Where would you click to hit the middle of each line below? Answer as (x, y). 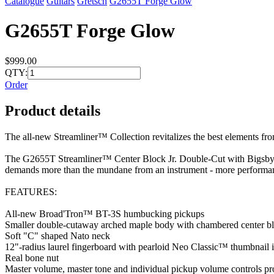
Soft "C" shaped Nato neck (57, 235)
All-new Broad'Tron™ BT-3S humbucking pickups (105, 213)
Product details (53, 110)
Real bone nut (32, 257)
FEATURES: (31, 191)
